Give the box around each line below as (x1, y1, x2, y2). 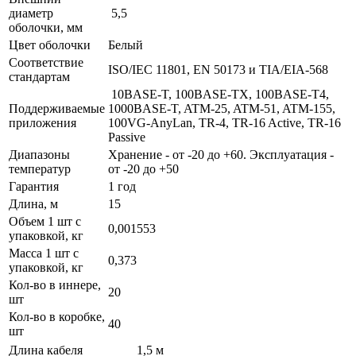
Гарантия (9, 179, 59, 193)
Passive (108, 130, 209, 144)
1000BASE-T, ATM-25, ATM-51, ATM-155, (108, 101, 335, 115)
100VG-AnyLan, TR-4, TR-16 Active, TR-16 (108, 115, 341, 130)
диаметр (9, 6, 53, 20)
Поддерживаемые (9, 101, 105, 115)
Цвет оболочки (9, 37, 91, 52)
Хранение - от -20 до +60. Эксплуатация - (108, 147, 334, 161)
